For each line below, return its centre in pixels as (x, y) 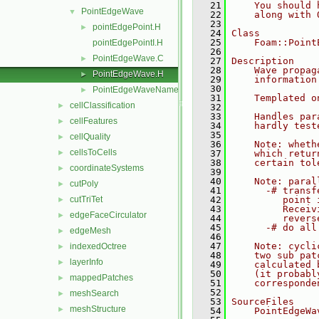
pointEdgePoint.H (127, 27)
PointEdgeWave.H (128, 74)
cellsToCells (93, 152)
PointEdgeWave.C (128, 58)
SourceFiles (263, 302)
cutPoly (84, 184)
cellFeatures (94, 121)
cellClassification (103, 105)
